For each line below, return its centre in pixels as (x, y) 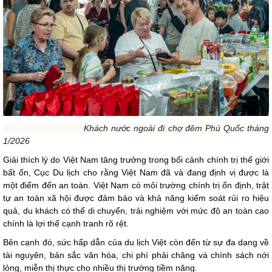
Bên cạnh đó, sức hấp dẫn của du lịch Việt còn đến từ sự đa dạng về (136, 242)
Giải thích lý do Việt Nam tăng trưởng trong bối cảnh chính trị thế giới (136, 159)
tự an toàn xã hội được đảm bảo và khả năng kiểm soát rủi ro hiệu (136, 198)
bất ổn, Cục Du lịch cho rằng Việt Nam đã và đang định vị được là (136, 172)
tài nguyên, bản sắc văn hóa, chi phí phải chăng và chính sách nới (136, 255)
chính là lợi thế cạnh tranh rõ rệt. (66, 223)
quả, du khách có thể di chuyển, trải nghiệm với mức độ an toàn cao (136, 210)
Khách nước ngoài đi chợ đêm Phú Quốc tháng (136, 128)
